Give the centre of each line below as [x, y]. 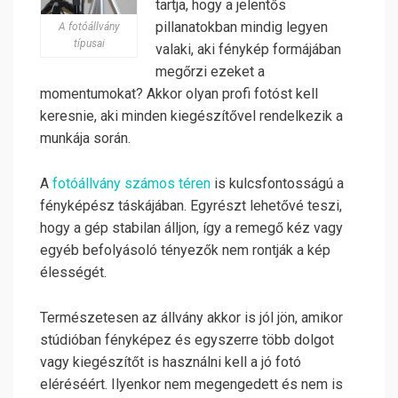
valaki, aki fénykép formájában [248, 50]
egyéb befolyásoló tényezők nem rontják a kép [185, 251]
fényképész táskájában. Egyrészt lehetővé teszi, [191, 206]
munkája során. [85, 139]
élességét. [73, 273]
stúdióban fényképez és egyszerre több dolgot [187, 340]
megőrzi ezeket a [210, 72]
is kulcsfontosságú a [277, 184]
